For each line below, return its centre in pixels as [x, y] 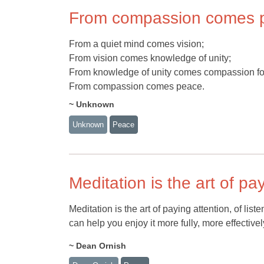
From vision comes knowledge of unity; [150, 58]
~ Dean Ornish [98, 245]
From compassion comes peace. [137, 86]
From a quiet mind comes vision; [136, 44]
